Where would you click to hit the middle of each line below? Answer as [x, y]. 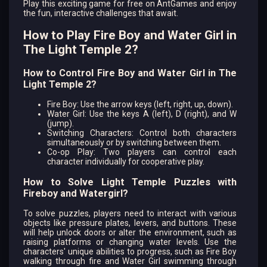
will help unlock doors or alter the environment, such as [130, 232]
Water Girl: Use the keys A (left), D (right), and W [142, 114]
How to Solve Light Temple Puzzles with [130, 182]
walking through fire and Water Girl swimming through [130, 261]
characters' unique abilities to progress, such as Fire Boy [130, 251]
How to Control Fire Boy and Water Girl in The [130, 73]
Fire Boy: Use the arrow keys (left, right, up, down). [140, 105]
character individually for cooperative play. [126, 162]
